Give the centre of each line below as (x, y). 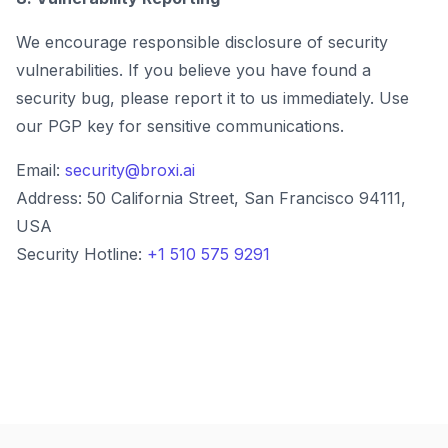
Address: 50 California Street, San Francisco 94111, (211, 198)
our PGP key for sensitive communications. (180, 126)
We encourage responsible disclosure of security (202, 42)
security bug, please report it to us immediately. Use (212, 98)
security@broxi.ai (130, 170)
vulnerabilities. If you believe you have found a (193, 70)
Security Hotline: (81, 254)
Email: (40, 170)
